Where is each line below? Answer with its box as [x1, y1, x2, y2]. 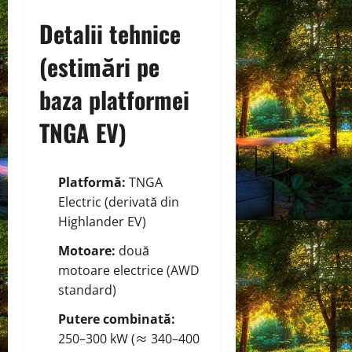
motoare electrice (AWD [58, 261, 200, 279]
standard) [58, 280, 116, 299]
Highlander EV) [58, 212, 146, 230]
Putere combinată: [58, 310, 175, 328]
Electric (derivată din [58, 192, 179, 211]
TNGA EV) [39, 114, 126, 150]
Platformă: [58, 173, 126, 191]
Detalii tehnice [39, 15, 181, 51]
